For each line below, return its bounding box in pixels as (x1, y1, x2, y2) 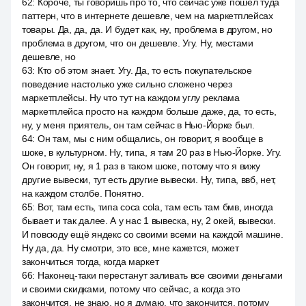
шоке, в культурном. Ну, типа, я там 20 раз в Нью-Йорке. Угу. (22, 147, 282, 158)
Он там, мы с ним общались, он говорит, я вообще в (37, 133, 264, 144)
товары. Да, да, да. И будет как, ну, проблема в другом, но (22, 24, 273, 35)
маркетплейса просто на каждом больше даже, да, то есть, (22, 106, 277, 117)
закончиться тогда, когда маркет (22, 256, 159, 267)
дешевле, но (22, 51, 76, 62)
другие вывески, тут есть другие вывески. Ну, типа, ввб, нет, (22, 174, 277, 185)
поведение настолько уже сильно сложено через (22, 79, 232, 89)
